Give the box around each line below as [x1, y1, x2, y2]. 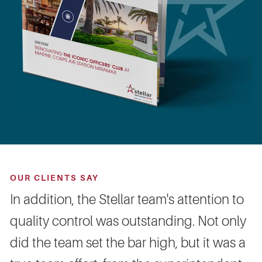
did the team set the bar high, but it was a [10, 235, 246, 251]
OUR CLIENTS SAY [10, 174, 99, 183]
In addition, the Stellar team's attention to [10, 192, 244, 208]
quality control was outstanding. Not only [10, 213, 246, 230]
